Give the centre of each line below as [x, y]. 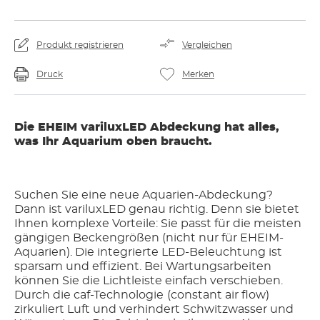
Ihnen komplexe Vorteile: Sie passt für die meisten [158, 224]
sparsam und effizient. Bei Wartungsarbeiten [143, 266]
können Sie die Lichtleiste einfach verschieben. [38, 281]
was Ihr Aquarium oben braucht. [115, 141]
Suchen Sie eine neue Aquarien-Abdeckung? [38, 195]
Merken [198, 74]
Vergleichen [207, 45]
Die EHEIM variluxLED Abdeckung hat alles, [147, 127]
